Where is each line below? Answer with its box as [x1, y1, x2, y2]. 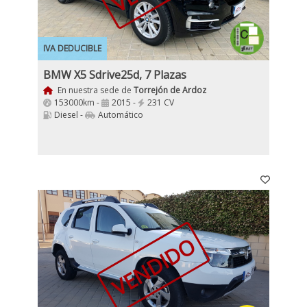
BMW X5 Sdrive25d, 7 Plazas [43, 67, 186, 82]
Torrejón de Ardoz [133, 84, 206, 96]
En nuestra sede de [55, 84, 134, 96]
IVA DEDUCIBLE [43, 42, 101, 54]
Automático [98, 109, 143, 121]
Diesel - [54, 109, 85, 121]
